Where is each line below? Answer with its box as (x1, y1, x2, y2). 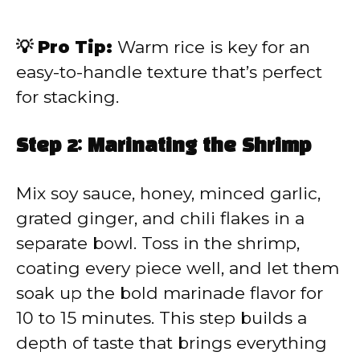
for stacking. (16, 87, 119, 108)
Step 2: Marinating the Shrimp (16, 137, 311, 156)
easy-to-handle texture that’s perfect (16, 62, 322, 83)
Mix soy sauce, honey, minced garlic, (16, 182, 321, 203)
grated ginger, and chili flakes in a (16, 207, 305, 228)
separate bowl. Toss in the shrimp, (16, 232, 300, 253)
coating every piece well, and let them (16, 257, 339, 278)
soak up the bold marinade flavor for (16, 282, 323, 303)
